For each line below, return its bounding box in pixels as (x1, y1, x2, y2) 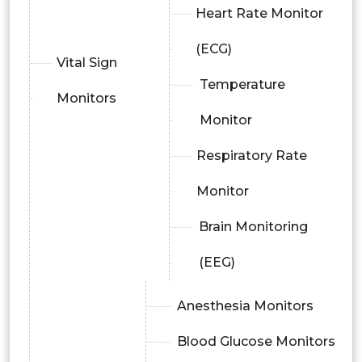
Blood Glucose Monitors (177, 334, 336, 350)
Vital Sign (56, 55, 117, 71)
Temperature (200, 77, 286, 93)
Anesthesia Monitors (177, 298, 314, 314)
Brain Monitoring (198, 219, 308, 235)
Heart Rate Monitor (196, 6, 324, 22)
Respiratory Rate (196, 148, 307, 164)
